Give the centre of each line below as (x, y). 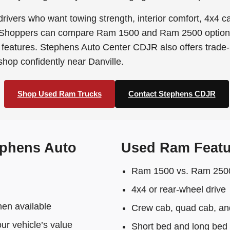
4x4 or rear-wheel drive (179, 189)
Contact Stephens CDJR (172, 94)
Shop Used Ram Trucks (59, 94)
